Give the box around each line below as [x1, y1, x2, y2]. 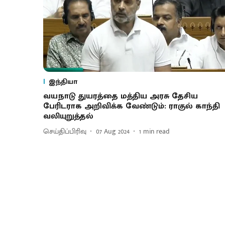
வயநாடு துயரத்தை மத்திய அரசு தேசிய [43, 89, 198, 103]
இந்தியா [49, 75, 77, 87]
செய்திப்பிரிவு [43, 126, 86, 138]
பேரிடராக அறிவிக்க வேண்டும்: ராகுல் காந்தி [43, 99, 220, 113]
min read [143, 126, 170, 138]
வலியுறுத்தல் [43, 109, 93, 123]
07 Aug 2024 [96, 126, 130, 138]
